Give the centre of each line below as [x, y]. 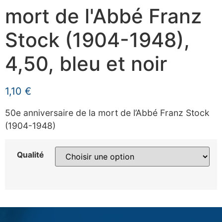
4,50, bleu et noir [86, 63]
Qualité [30, 155]
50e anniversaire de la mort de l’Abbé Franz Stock [107, 112]
